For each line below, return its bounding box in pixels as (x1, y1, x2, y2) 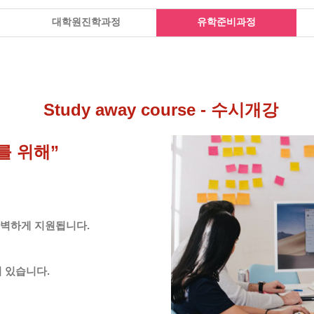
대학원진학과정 (52, 16, 121, 27)
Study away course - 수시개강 (43, 100, 278, 119)
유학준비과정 (197, 16, 256, 27)
